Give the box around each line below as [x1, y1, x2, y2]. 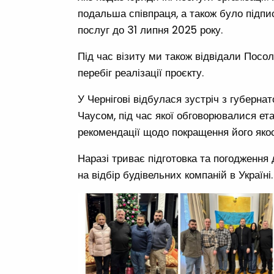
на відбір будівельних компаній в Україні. [78, 168, 273, 183]
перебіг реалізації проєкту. [78, 65, 204, 81]
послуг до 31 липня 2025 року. [78, 23, 223, 38]
